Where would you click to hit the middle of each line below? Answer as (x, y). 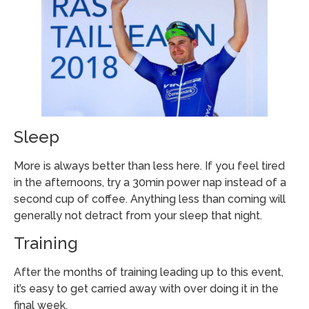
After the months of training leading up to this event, (149, 272)
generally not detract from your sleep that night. (138, 215)
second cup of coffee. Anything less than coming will (150, 199)
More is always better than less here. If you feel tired (149, 166)
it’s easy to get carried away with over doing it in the (146, 289)
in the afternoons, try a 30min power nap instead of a (150, 182)
